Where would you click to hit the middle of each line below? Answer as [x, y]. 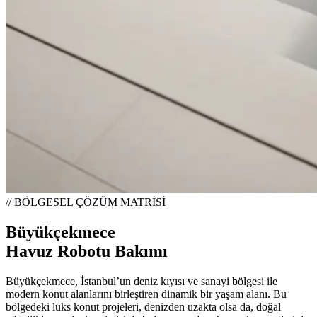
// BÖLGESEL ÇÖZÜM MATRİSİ [86, 202]
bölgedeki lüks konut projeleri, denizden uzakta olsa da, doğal [143, 306]
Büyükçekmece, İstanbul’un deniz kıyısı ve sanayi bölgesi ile [142, 281]
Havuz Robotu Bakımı [87, 251]
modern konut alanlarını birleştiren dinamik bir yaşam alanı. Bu [146, 294]
